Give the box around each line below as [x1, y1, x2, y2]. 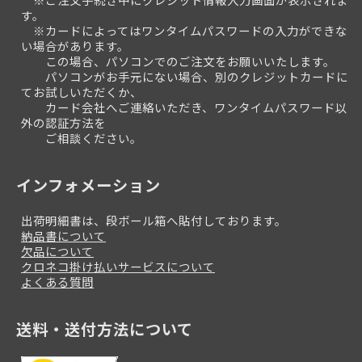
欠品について [21, 242, 94, 259]
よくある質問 [21, 272, 94, 290]
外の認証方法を [21, 113, 106, 131]
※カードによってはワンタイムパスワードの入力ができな [21, 21, 347, 39]
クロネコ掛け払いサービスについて [21, 257, 215, 275]
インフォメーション [16, 173, 161, 196]
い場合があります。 [21, 36, 129, 54]
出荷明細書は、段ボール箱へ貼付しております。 [21, 211, 287, 229]
